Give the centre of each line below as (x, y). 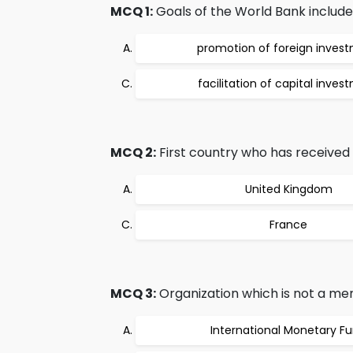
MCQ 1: (132, 11)
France (288, 225)
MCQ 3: (133, 294)
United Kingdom (288, 189)
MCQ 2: (133, 152)
